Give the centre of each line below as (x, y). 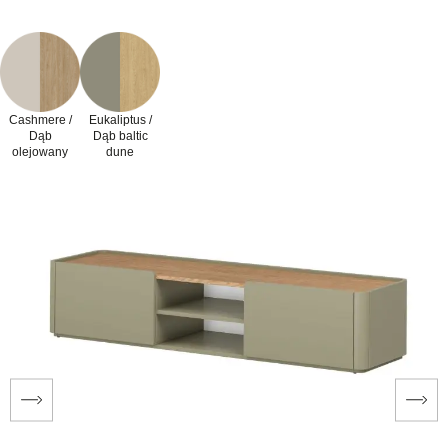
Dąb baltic (120, 135)
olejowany (40, 151)
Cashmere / (40, 119)
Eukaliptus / (120, 119)
